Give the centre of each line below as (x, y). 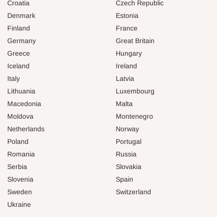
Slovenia (20, 179)
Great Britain (135, 40)
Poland (18, 141)
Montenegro (134, 116)
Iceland (18, 66)
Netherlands (26, 129)
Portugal (129, 141)
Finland (19, 28)
